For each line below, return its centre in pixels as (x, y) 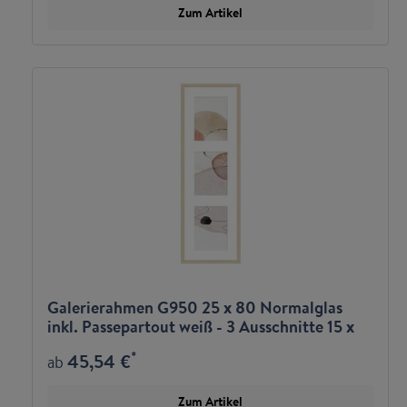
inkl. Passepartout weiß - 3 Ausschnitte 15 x (201, 327)
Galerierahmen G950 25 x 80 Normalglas (195, 308)
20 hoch (77, 346)
